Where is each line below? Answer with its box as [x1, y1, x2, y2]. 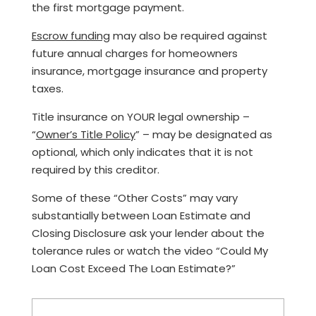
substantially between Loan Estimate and [31, 207, 250, 223]
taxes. [31, 80, 63, 96]
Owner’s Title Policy [35, 126, 135, 142]
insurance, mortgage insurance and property [31, 63, 267, 78]
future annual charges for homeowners [31, 45, 238, 61]
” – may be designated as [135, 126, 272, 142]
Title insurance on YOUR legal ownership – [31, 109, 250, 124]
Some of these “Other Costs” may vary [31, 190, 238, 205]
